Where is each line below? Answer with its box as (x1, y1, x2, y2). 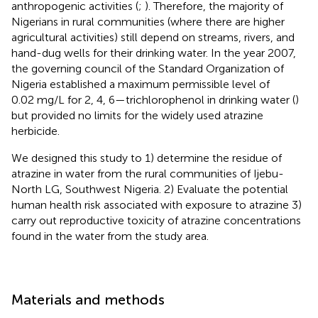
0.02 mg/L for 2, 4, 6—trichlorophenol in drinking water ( (11, 92, 295, 106)
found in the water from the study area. (11, 229, 209, 243)
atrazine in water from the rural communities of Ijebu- (11, 166, 284, 180)
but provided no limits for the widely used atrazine (11, 108, 263, 122)
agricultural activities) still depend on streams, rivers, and (11, 30, 295, 44)
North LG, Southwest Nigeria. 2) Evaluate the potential (11, 182, 288, 196)
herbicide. (11, 124, 60, 138)
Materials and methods (11, 290, 165, 308)
